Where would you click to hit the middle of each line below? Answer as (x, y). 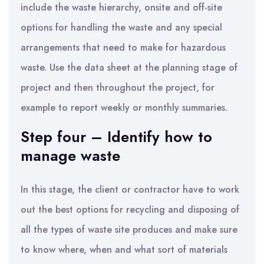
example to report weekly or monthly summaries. (124, 108)
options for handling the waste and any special (121, 27)
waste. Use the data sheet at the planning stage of (129, 67)
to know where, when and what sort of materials (124, 250)
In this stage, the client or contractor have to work (130, 189)
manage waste (70, 156)
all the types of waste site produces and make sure (129, 230)
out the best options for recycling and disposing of (130, 209)
